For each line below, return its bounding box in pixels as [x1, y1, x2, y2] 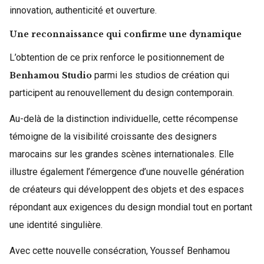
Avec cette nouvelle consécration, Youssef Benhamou [9, 245, 230, 256]
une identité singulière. [9, 219, 103, 230]
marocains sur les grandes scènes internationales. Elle [9, 148, 234, 160]
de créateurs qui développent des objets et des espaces [9, 184, 244, 195]
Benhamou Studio [9, 70, 92, 81]
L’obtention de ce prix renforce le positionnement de [9, 52, 225, 63]
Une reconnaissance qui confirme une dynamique [9, 29, 242, 39]
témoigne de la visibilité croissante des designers [9, 131, 217, 142]
